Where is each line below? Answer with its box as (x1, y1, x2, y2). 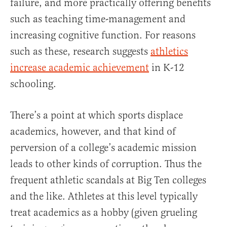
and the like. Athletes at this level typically (10, 190, 198, 203)
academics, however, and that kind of (10, 125, 176, 138)
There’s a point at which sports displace (10, 109, 183, 122)
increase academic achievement (10, 61, 149, 74)
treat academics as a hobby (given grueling (10, 206, 197, 219)
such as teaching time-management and (10, 13, 185, 26)
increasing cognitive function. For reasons (10, 29, 196, 42)
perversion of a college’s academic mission (10, 141, 197, 155)
